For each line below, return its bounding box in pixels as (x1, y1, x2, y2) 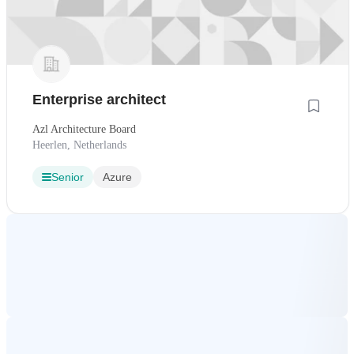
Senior (51, 171, 84, 184)
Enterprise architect (32, 92, 166, 108)
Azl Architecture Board (32, 123, 136, 136)
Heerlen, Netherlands (32, 139, 126, 152)
